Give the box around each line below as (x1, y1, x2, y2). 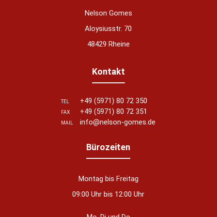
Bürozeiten (86, 141, 131, 152)
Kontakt (92, 66, 125, 77)
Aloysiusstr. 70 (85, 24, 132, 33)
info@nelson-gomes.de (80, 117, 156, 126)
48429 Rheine (87, 39, 130, 48)
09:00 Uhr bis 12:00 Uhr (72, 189, 145, 199)
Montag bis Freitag (78, 174, 139, 183)
